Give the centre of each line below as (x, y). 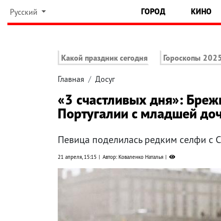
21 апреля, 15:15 (77, 157)
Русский (24, 12)
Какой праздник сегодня (104, 58)
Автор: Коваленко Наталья (133, 157)
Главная (71, 79)
